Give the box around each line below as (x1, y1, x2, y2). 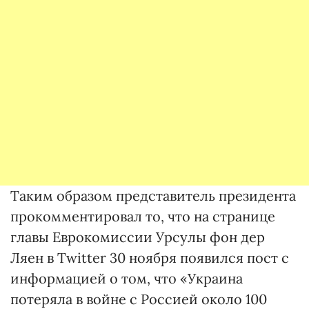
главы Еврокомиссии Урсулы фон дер (10, 228, 265, 246)
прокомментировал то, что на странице (10, 208, 275, 226)
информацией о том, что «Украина (10, 270, 243, 288)
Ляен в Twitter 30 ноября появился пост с (10, 249, 289, 267)
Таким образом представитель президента (10, 187, 296, 205)
